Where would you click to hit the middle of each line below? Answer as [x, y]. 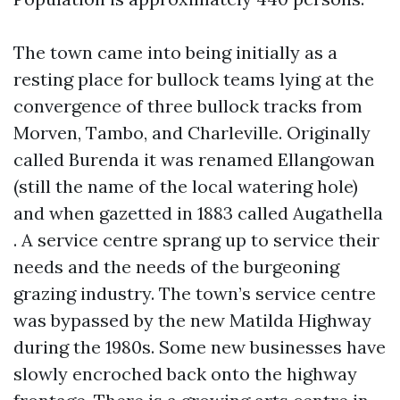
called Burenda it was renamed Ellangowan [194, 159]
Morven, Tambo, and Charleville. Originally [192, 132]
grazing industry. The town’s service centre [195, 293]
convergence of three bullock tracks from [188, 105]
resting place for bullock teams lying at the [194, 79]
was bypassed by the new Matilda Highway [192, 320]
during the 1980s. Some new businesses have [200, 346]
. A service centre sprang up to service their [196, 239]
